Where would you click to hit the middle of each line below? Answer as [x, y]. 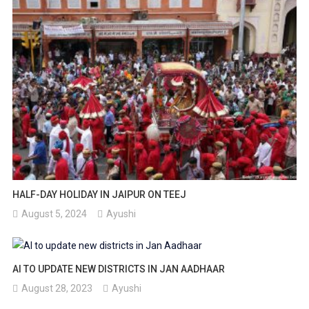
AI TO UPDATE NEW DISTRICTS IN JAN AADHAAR [119, 269]
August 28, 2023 [57, 288]
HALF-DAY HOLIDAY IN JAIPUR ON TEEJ [100, 195]
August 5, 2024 [54, 214]
